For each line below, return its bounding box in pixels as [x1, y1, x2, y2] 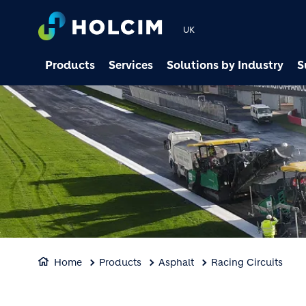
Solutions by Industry [167, 58, 283, 72]
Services [109, 58, 153, 72]
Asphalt [158, 256, 194, 268]
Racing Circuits [211, 256, 283, 268]
